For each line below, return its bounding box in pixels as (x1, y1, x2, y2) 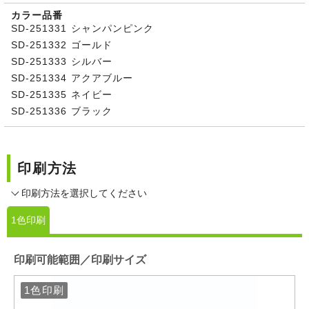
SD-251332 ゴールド (11, 39, 112, 50)
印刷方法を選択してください (21, 187, 147, 199)
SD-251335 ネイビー (11, 88, 112, 100)
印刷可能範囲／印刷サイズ (14, 253, 146, 266)
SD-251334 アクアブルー (11, 72, 133, 83)
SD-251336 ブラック (11, 105, 112, 117)
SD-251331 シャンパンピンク (11, 22, 154, 34)
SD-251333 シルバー (11, 55, 112, 67)
